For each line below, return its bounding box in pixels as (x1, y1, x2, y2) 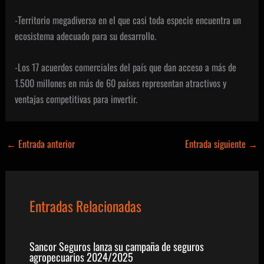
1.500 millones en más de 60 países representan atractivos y (15, 75, 227, 90)
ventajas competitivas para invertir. (15, 91, 138, 106)
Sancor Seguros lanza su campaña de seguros (29, 238, 204, 255)
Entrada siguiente (185, 136, 249, 151)
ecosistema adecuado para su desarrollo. (15, 28, 157, 43)
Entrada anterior (15, 136, 75, 151)
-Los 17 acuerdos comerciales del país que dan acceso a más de (15, 59, 237, 74)
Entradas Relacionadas (29, 196, 141, 216)
